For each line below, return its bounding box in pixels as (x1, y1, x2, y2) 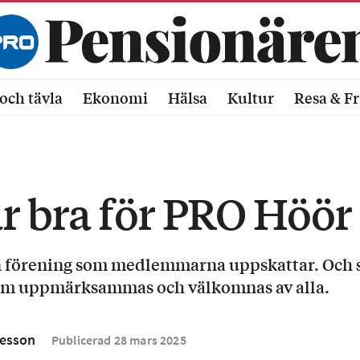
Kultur (227, 86, 274, 108)
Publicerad (51, 332, 112, 348)
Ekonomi (83, 86, 149, 108)
